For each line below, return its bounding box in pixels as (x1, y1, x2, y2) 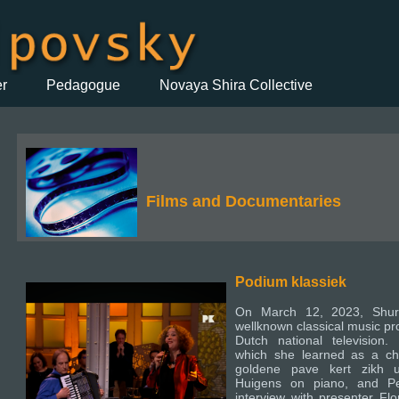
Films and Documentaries (146, 192, 341, 210)
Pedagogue (46, 77, 120, 93)
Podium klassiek (235, 273, 346, 289)
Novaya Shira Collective (159, 77, 313, 93)
